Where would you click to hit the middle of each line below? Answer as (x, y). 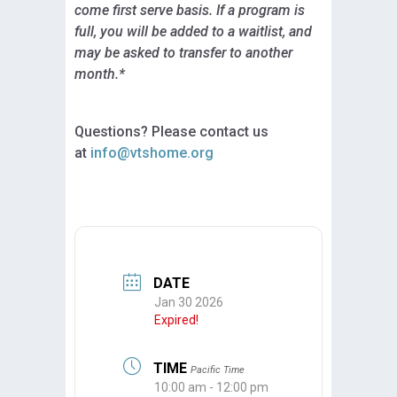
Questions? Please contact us (171, 131)
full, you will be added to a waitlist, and (193, 31)
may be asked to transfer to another (183, 52)
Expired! (176, 320)
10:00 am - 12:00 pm (211, 387)
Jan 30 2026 (189, 303)
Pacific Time (218, 370)
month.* (100, 74)
